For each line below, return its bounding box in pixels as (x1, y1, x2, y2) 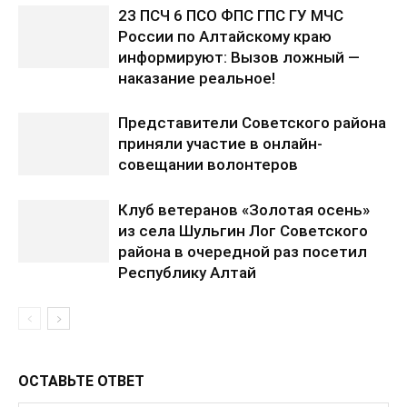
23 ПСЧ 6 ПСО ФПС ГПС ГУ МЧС (118, 6, 343, 25)
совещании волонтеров (118, 155, 298, 174)
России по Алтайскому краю (118, 27, 332, 45)
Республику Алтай (118, 263, 256, 282)
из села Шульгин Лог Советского (118, 222, 368, 240)
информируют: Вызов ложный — (118, 48, 360, 66)
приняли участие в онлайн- (118, 134, 323, 153)
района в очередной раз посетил (118, 243, 367, 261)
